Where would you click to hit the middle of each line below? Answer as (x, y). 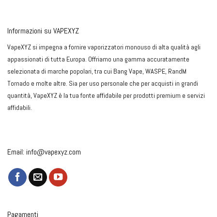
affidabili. (20, 108)
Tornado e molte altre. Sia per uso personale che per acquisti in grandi (103, 84)
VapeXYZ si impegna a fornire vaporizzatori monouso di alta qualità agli (104, 47)
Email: (17, 152)
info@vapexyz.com (54, 152)
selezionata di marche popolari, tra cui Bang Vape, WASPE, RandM (97, 71)
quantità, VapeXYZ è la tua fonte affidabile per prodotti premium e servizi (106, 96)
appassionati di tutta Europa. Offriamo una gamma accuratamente (98, 59)
